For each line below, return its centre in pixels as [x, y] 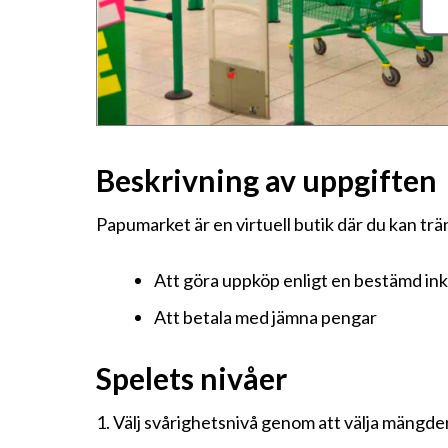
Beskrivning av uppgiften [266, 179]
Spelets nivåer [191, 378]
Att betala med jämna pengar [265, 317]
